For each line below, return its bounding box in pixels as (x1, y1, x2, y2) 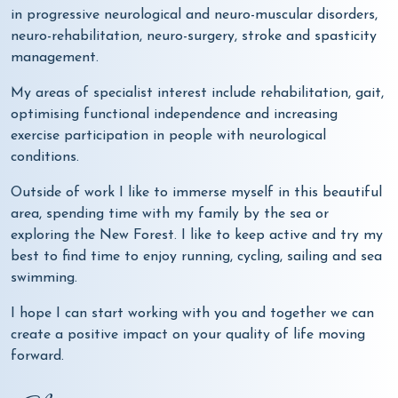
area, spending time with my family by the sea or (11, 206, 329, 221)
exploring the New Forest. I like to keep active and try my (11, 227, 383, 243)
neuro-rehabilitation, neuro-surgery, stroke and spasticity (11, 28, 377, 44)
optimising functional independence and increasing (11, 107, 338, 122)
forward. (11, 348, 64, 363)
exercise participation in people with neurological (11, 128, 326, 143)
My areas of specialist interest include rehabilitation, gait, (11, 85, 384, 100)
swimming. (11, 270, 77, 285)
